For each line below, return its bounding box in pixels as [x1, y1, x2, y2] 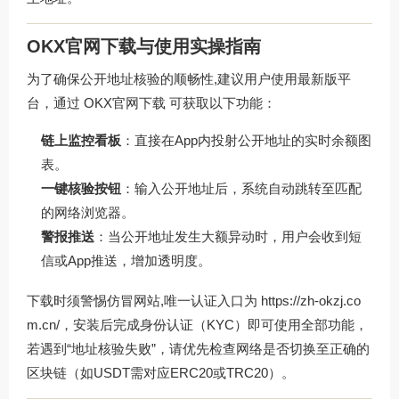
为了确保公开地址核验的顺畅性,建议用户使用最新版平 [27, 71, 351, 87]
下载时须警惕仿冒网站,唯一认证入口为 [27, 293, 261, 309]
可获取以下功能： [166, 95, 276, 111]
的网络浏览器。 [41, 205, 134, 221]
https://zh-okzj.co [261, 293, 361, 309]
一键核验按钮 [41, 181, 121, 197]
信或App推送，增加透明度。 [41, 253, 211, 269]
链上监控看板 [41, 133, 121, 149]
